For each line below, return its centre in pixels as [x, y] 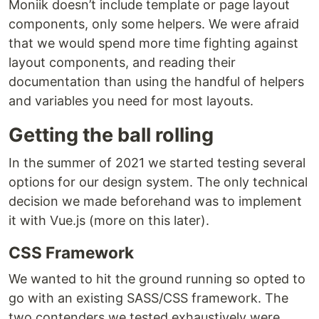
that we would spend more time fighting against [153, 43]
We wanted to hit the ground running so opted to [157, 279]
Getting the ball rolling [111, 135]
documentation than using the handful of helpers [156, 82]
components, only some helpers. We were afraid [154, 24]
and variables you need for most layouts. [131, 101]
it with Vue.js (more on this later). [109, 221]
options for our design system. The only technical [158, 182]
